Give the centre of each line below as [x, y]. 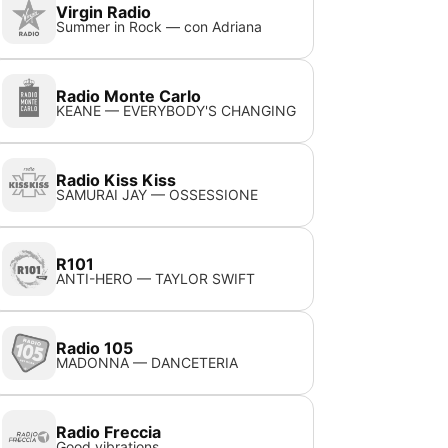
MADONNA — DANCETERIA [147, 362]
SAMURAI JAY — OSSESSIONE [157, 194]
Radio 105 [95, 348]
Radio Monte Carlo [129, 96]
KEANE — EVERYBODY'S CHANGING [176, 110]
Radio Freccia [109, 432]
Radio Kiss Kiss [116, 180]
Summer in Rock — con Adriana [159, 26]
